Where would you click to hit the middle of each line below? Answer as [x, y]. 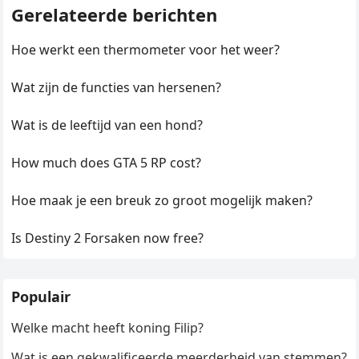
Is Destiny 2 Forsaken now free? [108, 238]
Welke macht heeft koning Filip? [108, 328]
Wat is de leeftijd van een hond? [107, 125]
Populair [41, 297]
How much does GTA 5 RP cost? [107, 163]
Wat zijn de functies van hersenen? [117, 88]
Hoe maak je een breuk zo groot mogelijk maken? [162, 201]
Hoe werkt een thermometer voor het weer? [146, 50]
